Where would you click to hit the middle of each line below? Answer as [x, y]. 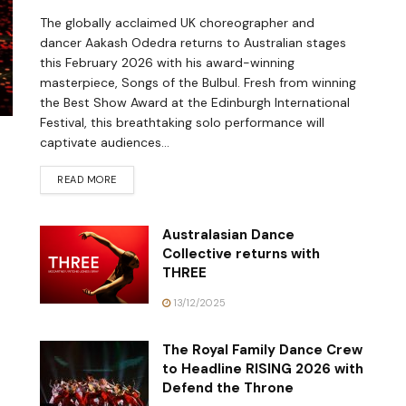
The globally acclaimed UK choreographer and [177, 22]
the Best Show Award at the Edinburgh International [195, 102]
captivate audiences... [105, 142]
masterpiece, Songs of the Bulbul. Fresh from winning [198, 82]
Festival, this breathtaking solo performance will [182, 122]
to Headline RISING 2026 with [263, 368]
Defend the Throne [228, 387]
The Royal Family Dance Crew [262, 349]
